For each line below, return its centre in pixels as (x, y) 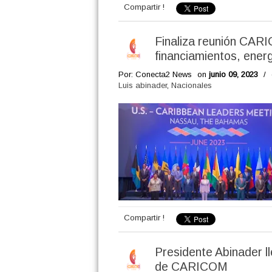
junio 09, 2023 (233, 74)
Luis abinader (142, 85)
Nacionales (191, 85)
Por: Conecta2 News (155, 74)
